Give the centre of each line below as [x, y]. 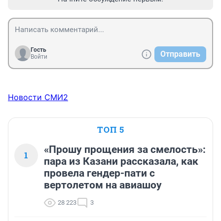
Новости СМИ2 [38, 97]
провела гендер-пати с [99, 173]
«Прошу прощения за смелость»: [125, 149]
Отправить [180, 54]
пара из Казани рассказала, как [121, 161]
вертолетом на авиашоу [103, 185]
